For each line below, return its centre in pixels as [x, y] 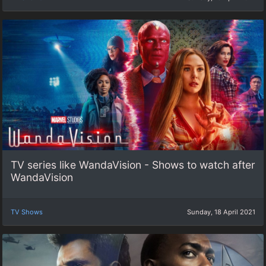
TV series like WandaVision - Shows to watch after [133, 165]
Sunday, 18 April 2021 [221, 212]
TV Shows [27, 212]
